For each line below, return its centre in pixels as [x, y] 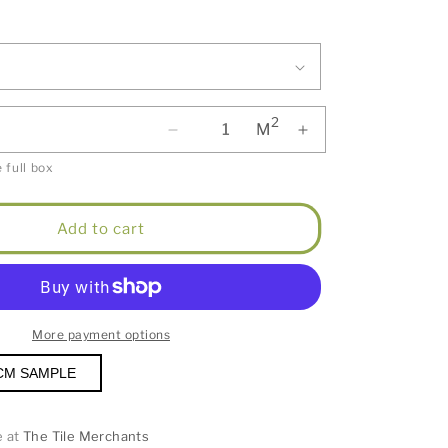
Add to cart [101, 228]
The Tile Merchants [86, 436]
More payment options [101, 334]
